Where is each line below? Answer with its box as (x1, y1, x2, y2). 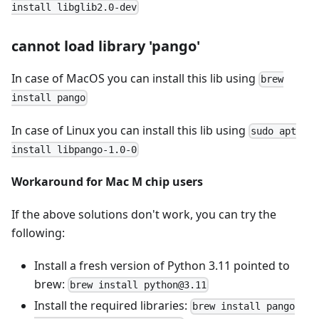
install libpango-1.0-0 (11, 143, 137, 155)
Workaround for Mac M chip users (11, 173, 203, 189)
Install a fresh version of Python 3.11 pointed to (34, 257, 290, 273)
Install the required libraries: (34, 298, 190, 314)
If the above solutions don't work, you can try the (11, 206, 276, 222)
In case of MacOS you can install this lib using (11, 70, 258, 87)
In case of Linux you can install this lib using (11, 122, 249, 138)
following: (11, 224, 65, 241)
